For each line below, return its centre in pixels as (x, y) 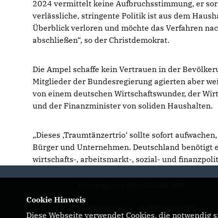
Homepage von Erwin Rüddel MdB (131, 185)
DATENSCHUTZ (167, 209)
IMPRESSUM (102, 209)
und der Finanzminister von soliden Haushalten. (123, 106)
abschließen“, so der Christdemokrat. (101, 40)
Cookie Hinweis (56, 200)
